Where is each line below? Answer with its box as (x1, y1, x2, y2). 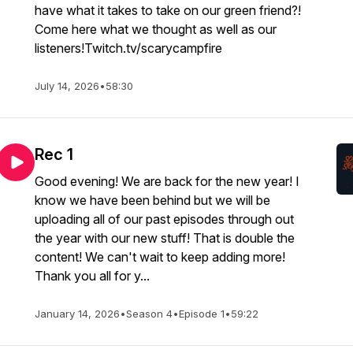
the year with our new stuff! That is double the (35, 230, 295, 246)
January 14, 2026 (35, 307, 120, 320)
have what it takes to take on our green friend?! (35, 2, 301, 18)
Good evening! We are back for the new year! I (35, 173, 299, 189)
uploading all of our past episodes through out (35, 211, 294, 227)
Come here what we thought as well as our (35, 21, 277, 37)
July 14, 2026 (35, 80, 99, 92)
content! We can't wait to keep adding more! (35, 249, 285, 265)
